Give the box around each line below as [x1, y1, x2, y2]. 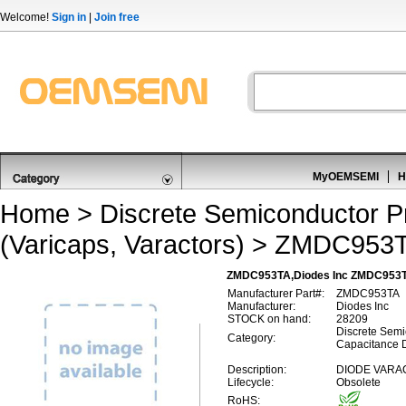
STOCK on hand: [227, 313, 311, 325]
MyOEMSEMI [313, 170, 379, 183]
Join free [94, 11, 140, 24]
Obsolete [336, 376, 381, 389]
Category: [227, 332, 275, 344]
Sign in [52, 11, 86, 24]
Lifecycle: [227, 376, 274, 389]
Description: [227, 363, 286, 376]
